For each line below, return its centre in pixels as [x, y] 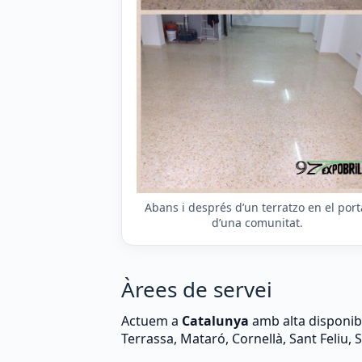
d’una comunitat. [258, 223]
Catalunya [215, 321]
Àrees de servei [197, 290]
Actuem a [152, 321]
